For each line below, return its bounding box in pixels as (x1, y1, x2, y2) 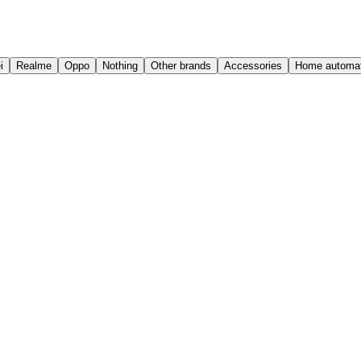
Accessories (224, 60, 282, 72)
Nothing (102, 60, 138, 72)
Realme (16, 60, 52, 72)
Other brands (151, 60, 211, 72)
